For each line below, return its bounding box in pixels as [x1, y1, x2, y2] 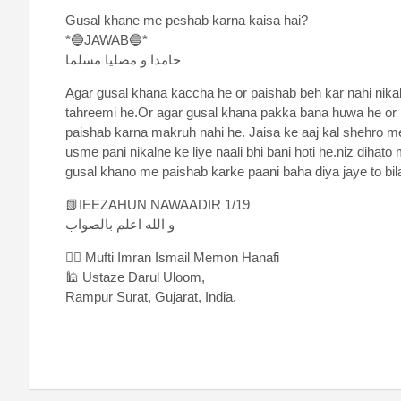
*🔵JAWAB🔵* [65, 32, 148, 48]
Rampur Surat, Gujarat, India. [65, 289, 236, 305]
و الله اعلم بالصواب [65, 217, 175, 233]
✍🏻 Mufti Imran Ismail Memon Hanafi [65, 250, 279, 266]
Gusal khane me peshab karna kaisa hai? [65, 13, 308, 29]
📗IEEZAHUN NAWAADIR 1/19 [65, 197, 250, 213]
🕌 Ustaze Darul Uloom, [65, 269, 205, 286]
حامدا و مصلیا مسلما [65, 52, 181, 68]
